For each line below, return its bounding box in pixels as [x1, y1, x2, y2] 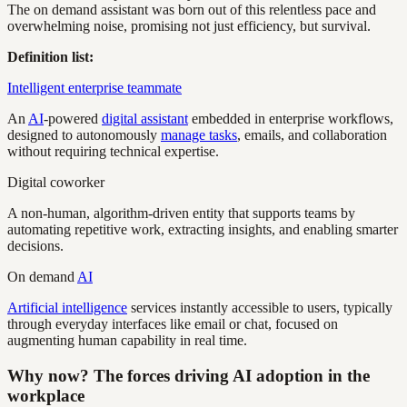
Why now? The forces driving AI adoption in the [7, 366, 370, 386]
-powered [44, 111, 102, 127]
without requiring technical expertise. [7, 144, 219, 160]
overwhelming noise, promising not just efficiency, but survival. [7, 18, 371, 35]
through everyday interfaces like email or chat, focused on [7, 316, 338, 333]
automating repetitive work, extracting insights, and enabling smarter [7, 222, 398, 238]
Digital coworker [7, 174, 104, 191]
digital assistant [102, 111, 188, 127]
